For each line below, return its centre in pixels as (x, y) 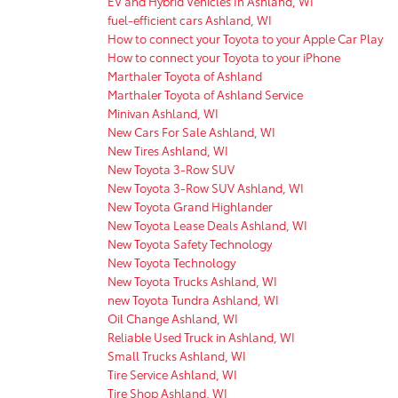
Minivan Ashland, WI (163, 112)
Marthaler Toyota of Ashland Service (205, 94)
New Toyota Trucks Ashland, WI (192, 280)
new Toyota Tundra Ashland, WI (193, 299)
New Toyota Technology (171, 262)
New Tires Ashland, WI (168, 150)
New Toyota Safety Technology (190, 243)
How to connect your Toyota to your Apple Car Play (245, 38)
